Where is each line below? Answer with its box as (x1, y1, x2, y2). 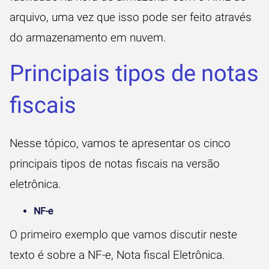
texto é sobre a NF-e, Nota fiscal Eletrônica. (10, 248, 225, 262)
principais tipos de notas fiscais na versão (10, 157, 220, 171)
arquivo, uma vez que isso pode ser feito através (10, 10, 252, 24)
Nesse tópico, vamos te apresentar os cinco (10, 136, 231, 150)
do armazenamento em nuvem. (10, 31, 169, 44)
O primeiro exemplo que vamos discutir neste (10, 228, 237, 241)
